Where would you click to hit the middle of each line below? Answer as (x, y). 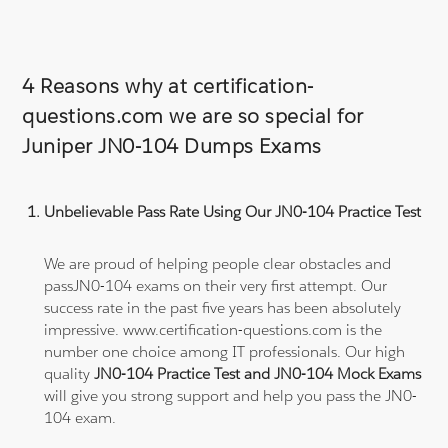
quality (69, 374)
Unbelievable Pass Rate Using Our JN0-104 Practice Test (233, 212)
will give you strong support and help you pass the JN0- (231, 396)
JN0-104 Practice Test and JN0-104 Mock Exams (258, 374)
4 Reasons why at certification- (168, 86)
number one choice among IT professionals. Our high (225, 352)
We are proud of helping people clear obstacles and (218, 264)
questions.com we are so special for (193, 116)
